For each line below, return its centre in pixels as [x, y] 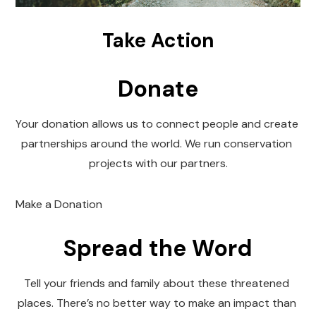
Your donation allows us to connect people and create [157, 123]
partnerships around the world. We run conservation [157, 143]
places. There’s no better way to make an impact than [157, 303]
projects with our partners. [158, 163]
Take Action [158, 40]
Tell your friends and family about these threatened [157, 283]
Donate [158, 89]
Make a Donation [59, 204]
